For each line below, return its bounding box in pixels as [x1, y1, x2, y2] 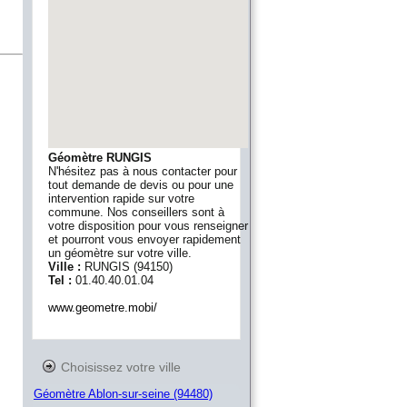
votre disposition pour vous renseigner [48, 219, 248, 233]
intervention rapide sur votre [48, 192, 194, 205]
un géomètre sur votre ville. [48, 246, 192, 260]
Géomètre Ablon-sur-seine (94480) [34, 387, 213, 402]
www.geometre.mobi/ [48, 301, 157, 314]
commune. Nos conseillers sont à [48, 205, 224, 219]
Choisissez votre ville [61, 360, 181, 374]
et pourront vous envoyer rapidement [48, 233, 241, 246]
